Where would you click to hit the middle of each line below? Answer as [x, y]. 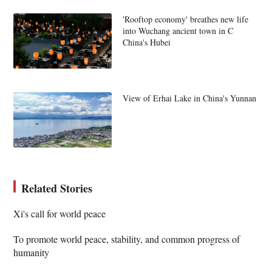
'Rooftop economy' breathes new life [185, 19]
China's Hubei [146, 42]
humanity [32, 252]
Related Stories [57, 188]
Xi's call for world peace [60, 213]
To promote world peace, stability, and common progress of [127, 239]
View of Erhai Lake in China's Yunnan [189, 98]
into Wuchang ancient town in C [178, 31]
